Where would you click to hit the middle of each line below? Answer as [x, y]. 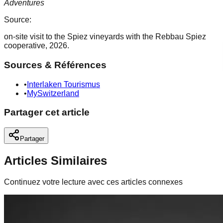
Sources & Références [55, 65]
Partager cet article [47, 112]
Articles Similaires [56, 161]
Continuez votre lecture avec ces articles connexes [93, 182]
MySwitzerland [53, 93]
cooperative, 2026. [37, 46]
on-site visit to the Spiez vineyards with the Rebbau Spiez [105, 37]
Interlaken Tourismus [63, 84]
